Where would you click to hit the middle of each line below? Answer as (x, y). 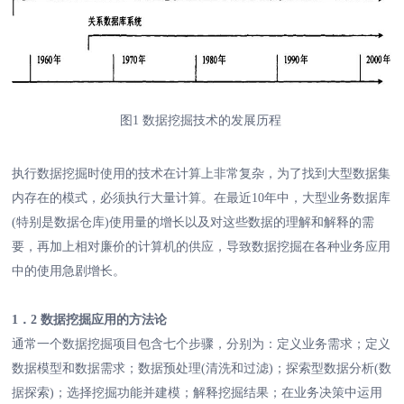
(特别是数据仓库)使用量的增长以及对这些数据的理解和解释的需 (193, 223)
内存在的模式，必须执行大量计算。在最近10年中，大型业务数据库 (202, 198)
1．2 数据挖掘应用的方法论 (90, 320)
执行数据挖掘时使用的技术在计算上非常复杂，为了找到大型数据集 (202, 174)
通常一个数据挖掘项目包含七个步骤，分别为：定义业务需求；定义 (202, 344)
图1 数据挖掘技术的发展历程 (202, 121)
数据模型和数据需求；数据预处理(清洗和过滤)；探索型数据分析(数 (202, 369)
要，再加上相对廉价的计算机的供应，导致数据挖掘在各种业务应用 (202, 247)
